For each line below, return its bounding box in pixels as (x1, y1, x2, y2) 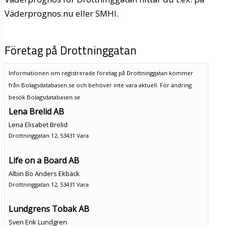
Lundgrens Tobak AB (8, 203, 89, 215)
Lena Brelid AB (8, 105, 64, 117)
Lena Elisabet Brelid (8, 120, 68, 129)
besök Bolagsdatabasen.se (8, 93, 80, 101)
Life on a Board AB (8, 154, 79, 166)
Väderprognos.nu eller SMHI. (5, 8, 119, 20)
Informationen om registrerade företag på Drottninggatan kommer (8, 69, 193, 77)
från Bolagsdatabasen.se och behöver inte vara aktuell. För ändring (8, 81, 192, 89)
